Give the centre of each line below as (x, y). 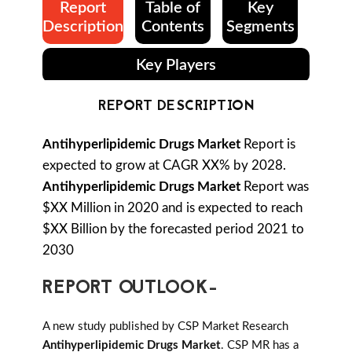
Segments (260, 27)
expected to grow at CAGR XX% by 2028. (164, 166)
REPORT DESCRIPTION (176, 107)
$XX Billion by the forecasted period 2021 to (173, 229)
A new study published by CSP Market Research (165, 327)
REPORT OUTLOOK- (130, 289)
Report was (275, 187)
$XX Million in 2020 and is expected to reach (172, 208)
